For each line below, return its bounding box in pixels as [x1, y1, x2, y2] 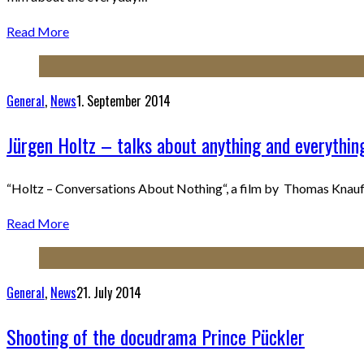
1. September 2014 [76, 91, 171, 111]
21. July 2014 [76, 283, 141, 303]
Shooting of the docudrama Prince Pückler [6, 321, 305, 351]
